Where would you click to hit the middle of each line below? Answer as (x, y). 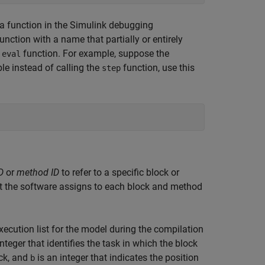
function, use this (158, 68)
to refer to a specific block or (119, 172)
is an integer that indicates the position (117, 258)
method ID (38, 172)
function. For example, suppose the (95, 54)
